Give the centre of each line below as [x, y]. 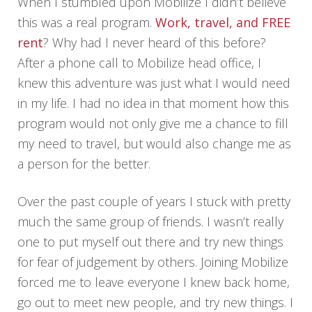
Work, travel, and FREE [223, 22]
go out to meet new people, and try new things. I [156, 302]
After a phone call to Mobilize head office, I [140, 62]
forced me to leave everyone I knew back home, [154, 282]
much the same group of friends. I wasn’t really [151, 221]
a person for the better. [84, 163]
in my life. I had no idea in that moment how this [154, 103]
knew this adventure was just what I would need [154, 83]
